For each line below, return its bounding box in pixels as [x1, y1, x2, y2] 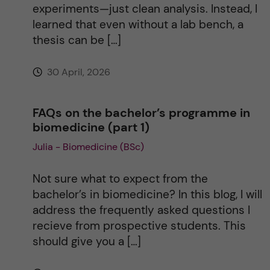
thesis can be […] [32, 33, 121, 48]
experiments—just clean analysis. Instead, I [32, 1, 257, 17]
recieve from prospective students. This [32, 218, 246, 234]
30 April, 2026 [44, 66, 110, 79]
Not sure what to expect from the [32, 171, 208, 187]
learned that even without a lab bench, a [32, 17, 243, 33]
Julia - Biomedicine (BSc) [32, 140, 144, 154]
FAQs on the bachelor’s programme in [32, 105, 250, 121]
